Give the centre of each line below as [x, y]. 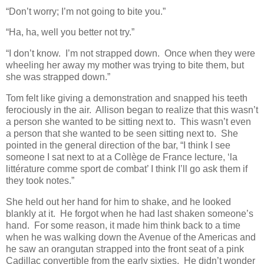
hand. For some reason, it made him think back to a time [123, 225]
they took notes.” [40, 180]
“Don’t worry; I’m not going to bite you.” [86, 11]
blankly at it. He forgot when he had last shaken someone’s [130, 213]
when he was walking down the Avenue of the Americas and [131, 237]
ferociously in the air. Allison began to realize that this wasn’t [132, 110]
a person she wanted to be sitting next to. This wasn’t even [128, 121]
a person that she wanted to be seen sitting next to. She [122, 133]
